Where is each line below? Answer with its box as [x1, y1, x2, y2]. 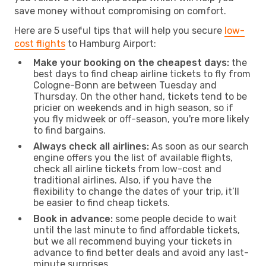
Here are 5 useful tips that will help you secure [14, 24, 224, 36]
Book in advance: [33, 213, 113, 224]
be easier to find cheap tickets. [33, 197, 170, 208]
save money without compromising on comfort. [14, 5, 226, 17]
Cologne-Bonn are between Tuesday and [33, 79, 217, 91]
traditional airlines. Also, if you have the [33, 174, 211, 186]
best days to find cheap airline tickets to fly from [33, 68, 251, 80]
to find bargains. [33, 124, 106, 136]
